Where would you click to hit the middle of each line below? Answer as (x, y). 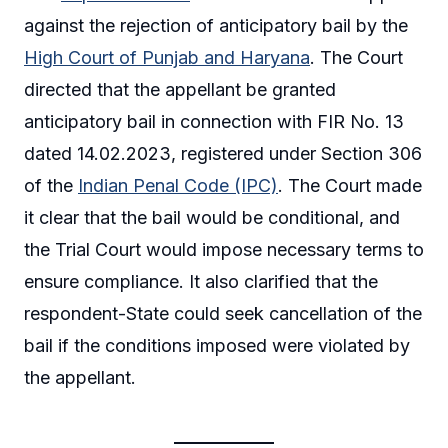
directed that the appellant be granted (180, 89)
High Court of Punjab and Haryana (167, 57)
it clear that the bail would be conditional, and (212, 217)
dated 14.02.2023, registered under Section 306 (223, 153)
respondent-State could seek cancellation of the (223, 313)
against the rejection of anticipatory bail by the (216, 25)
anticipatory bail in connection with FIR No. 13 (214, 121)
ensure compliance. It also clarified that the (201, 281)
